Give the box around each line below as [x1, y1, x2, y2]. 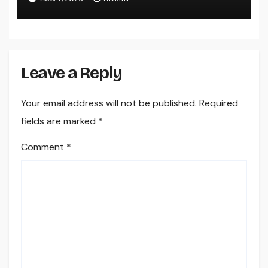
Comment [21, 140, 66, 153]
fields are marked [21, 114, 98, 127]
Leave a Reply [21, 63, 122, 84]
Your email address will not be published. [21, 96, 197, 109]
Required [199, 96, 238, 109]
